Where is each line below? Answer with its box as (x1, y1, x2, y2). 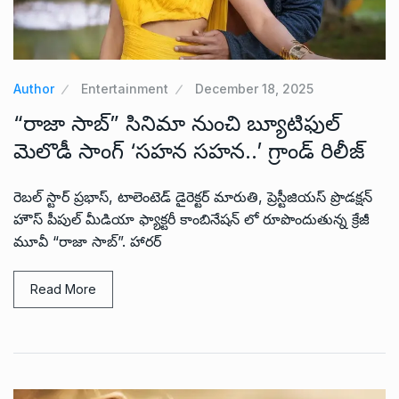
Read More (30, 281, 96, 297)
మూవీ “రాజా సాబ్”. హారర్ (13, 232, 161, 250)
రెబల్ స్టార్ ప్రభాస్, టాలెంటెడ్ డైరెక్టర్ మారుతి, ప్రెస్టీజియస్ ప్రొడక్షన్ (13, 187, 372, 206)
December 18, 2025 (195, 80, 313, 96)
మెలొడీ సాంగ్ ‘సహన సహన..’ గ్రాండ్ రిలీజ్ (13, 137, 365, 164)
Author (13, 80, 54, 96)
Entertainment (81, 80, 168, 96)
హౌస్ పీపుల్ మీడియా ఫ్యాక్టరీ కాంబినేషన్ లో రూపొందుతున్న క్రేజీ (13, 209, 370, 228)
